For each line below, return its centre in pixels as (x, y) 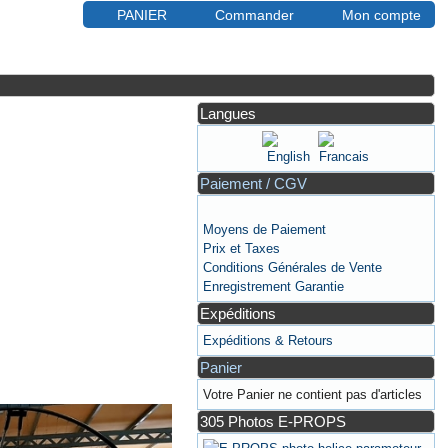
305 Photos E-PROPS (273, 421)
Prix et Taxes (242, 248)
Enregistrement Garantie (274, 286)
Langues (228, 113)
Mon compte (381, 14)
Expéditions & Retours (268, 340)
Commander (254, 14)
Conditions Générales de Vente (293, 267)
